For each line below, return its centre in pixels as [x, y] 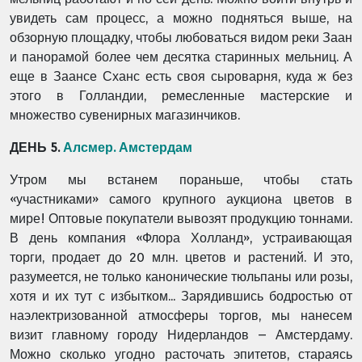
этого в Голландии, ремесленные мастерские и [181, 96]
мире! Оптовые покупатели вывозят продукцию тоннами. [181, 219]
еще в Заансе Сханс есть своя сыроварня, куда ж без [181, 76]
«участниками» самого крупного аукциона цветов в [181, 199]
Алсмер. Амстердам [128, 147]
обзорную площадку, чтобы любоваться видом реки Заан [181, 38]
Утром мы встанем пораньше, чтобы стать [181, 180]
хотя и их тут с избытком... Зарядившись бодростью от [181, 296]
